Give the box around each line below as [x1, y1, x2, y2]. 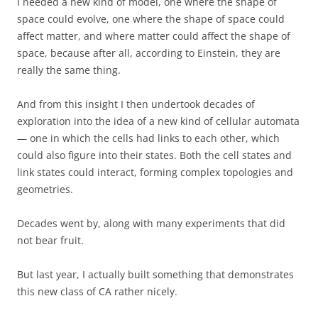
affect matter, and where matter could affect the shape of [17, 29, 290, 43]
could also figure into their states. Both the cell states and [17, 148, 292, 162]
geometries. [17, 182, 73, 196]
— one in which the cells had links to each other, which [17, 131, 280, 145]
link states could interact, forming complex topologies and [17, 165, 293, 179]
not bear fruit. [17, 234, 84, 247]
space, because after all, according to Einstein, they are [17, 46, 280, 60]
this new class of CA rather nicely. [17, 285, 177, 298]
